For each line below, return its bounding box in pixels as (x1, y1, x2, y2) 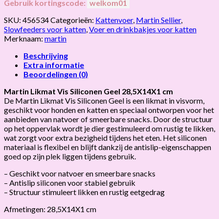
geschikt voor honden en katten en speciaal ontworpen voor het (4, 105, 214, 114)
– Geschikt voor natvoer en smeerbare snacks (4, 168, 155, 178)
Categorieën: (50, 15, 95, 24)
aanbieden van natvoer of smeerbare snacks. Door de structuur (4, 114, 213, 124)
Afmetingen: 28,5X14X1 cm (4, 204, 96, 214)
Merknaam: (4, 33, 44, 43)
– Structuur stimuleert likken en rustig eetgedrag (4, 187, 165, 197)
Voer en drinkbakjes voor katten (89, 24, 197, 34)
